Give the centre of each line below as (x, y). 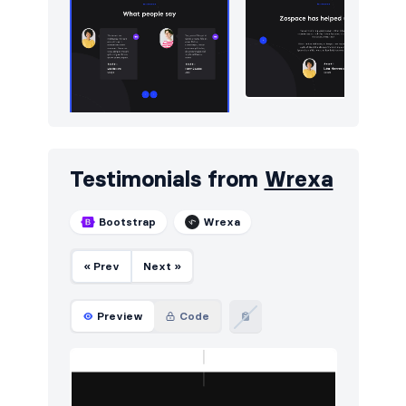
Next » (162, 266)
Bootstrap (127, 221)
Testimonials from (167, 179)
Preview (120, 315)
